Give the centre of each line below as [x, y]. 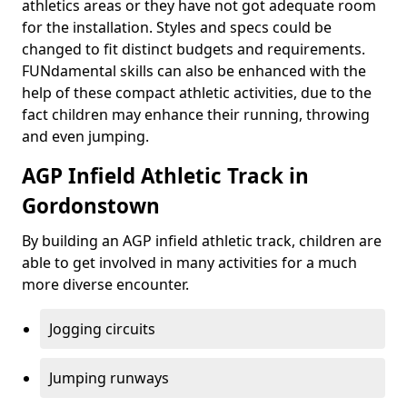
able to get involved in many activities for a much [189, 263]
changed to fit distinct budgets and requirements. [194, 49]
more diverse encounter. [105, 284]
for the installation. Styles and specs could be [177, 27]
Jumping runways [109, 378]
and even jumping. [85, 136]
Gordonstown [91, 206]
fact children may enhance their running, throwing [196, 114]
